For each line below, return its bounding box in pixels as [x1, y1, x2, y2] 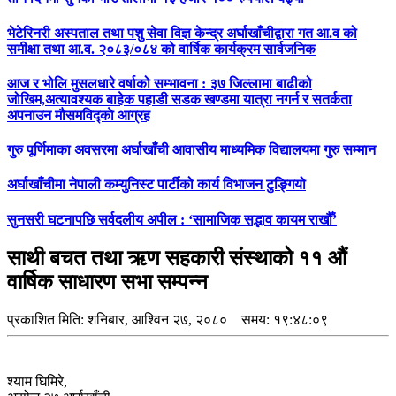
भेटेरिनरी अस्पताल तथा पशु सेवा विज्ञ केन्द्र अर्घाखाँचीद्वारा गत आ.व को [7, 25, 357, 41]
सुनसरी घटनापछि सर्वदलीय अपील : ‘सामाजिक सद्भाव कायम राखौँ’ [7, 211, 337, 227]
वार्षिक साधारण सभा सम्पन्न [7, 270, 208, 293]
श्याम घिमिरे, [7, 373, 67, 389]
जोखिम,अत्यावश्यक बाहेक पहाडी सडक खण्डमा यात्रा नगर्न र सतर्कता [7, 91, 352, 107]
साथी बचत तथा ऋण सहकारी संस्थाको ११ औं [7, 246, 346, 270]
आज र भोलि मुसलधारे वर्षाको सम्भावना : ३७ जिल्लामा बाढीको [7, 75, 312, 91]
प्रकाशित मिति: [7, 311, 88, 327]
